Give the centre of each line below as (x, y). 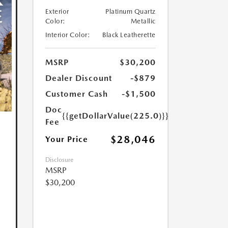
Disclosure (59, 160)
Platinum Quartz (131, 12)
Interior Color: (67, 35)
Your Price (66, 139)
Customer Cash (76, 94)
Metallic (143, 21)
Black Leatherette (129, 35)
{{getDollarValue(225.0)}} (115, 116)
